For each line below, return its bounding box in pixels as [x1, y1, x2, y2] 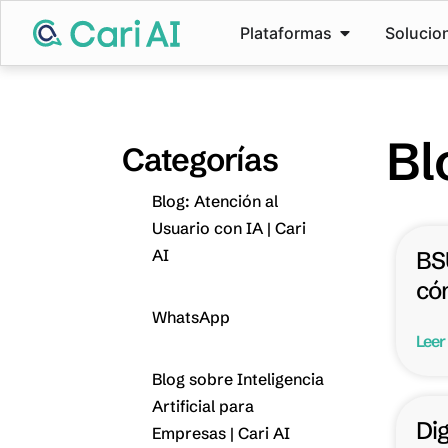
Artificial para [152, 396, 254, 416]
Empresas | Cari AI [152, 423, 290, 443]
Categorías [122, 140, 278, 179]
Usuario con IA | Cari [152, 218, 306, 238]
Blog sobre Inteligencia [152, 369, 324, 389]
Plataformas [239, 23, 332, 43]
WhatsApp [152, 307, 230, 327]
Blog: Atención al [152, 191, 278, 211]
